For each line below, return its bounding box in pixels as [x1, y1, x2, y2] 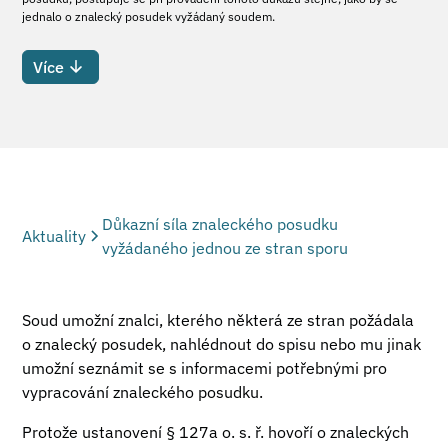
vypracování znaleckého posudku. [22, 382, 264, 402]
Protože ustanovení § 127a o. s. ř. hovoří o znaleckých [22, 422, 410, 442]
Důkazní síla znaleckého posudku [102, 214, 339, 234]
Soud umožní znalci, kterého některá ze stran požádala [22, 310, 415, 330]
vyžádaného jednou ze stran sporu [102, 238, 349, 258]
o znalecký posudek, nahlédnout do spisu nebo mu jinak [22, 334, 422, 354]
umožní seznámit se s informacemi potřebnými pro [22, 358, 388, 378]
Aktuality [22, 226, 87, 246]
